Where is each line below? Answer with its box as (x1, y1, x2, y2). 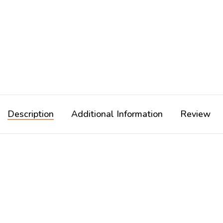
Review (180, 108, 211, 120)
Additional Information (71, 108, 163, 120)
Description (7, 108, 54, 120)
